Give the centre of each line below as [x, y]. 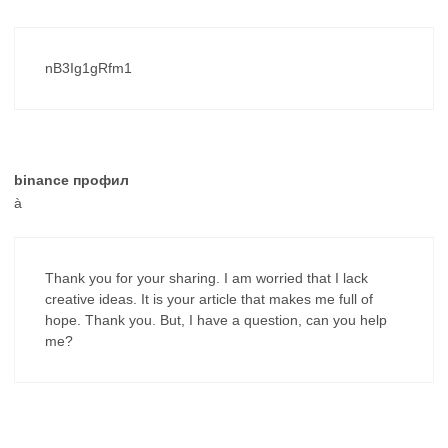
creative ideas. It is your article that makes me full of [209, 298]
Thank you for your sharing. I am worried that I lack [206, 277]
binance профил [71, 179]
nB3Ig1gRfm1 [88, 67]
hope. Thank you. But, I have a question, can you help [216, 319]
